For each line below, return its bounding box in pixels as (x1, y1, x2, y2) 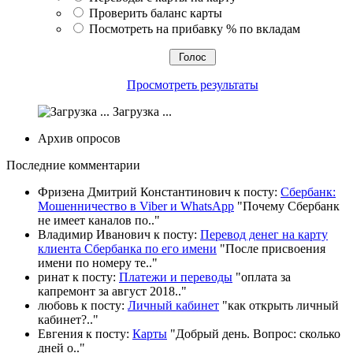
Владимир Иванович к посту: (38, 228, 197, 242)
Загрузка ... (110, 105, 172, 119)
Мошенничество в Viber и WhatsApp (38, 199, 234, 214)
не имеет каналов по (38, 214, 148, 228)
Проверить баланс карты (89, 6, 222, 20)
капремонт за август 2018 (38, 284, 175, 299)
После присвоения (225, 242, 325, 256)
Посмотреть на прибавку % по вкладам (89, 22, 300, 36)
